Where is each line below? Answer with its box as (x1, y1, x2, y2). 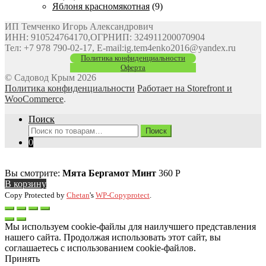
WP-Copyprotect (96, 190, 150, 199)
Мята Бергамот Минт (62, 167, 156, 178)
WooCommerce (5, 93, 64, 104)
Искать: (28, 123, 59, 134)
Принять (5, 253, 40, 264)
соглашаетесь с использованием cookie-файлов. (5, 242, 196, 253)
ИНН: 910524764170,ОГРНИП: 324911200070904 (5, 31, 205, 42)
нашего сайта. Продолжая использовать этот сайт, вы (5, 232, 221, 242)
